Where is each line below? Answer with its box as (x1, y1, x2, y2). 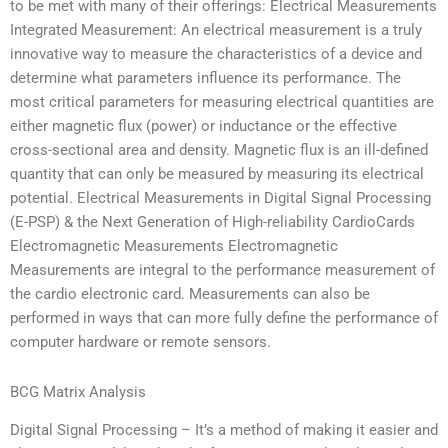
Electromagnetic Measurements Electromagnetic (10, 237, 338, 256)
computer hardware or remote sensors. (10, 333, 271, 352)
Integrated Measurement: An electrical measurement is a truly (10, 21, 422, 40)
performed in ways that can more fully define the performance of (10, 309, 438, 328)
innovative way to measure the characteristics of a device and (10, 45, 422, 64)
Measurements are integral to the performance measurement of (10, 261, 435, 280)
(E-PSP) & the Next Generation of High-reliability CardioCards (10, 213, 415, 232)
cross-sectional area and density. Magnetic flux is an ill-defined (10, 141, 428, 160)
